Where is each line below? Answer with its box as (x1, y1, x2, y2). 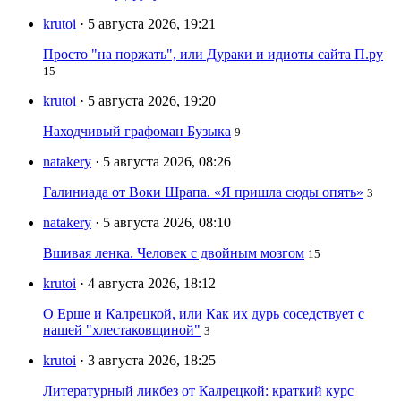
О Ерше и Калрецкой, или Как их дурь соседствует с (43, 306, 364, 322)
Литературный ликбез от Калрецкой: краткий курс (43, 383, 354, 399)
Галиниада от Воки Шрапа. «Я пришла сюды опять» (43, 184, 363, 200)
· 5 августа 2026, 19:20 (80, 93, 216, 109)
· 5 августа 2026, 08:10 (95, 215, 231, 231)
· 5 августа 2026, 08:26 (95, 154, 231, 170)
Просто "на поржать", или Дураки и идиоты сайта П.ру (43, 47, 383, 63)
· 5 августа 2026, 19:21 (80, 16, 216, 32)
